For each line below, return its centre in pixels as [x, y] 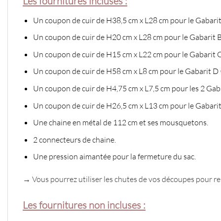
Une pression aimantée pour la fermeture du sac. [114, 157]
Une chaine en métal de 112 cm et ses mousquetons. [120, 123]
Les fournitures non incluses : [84, 205]
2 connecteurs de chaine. [74, 139]
